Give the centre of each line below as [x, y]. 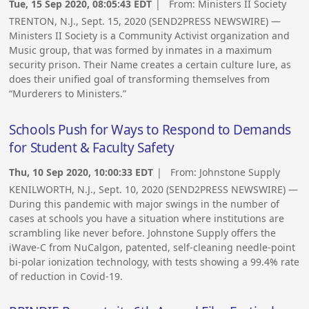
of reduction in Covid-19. [66, 276]
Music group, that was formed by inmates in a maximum [141, 50]
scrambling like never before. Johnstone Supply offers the [143, 232]
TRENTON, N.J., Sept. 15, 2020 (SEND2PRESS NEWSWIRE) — [145, 21]
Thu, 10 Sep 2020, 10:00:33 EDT [81, 172]
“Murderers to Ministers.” [68, 94]
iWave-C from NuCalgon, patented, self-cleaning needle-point [152, 247]
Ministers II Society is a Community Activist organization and [150, 36]
